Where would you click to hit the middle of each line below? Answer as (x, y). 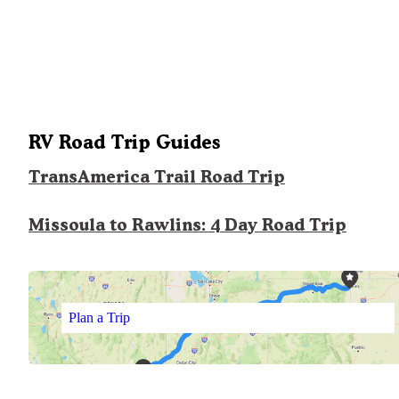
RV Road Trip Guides (124, 142)
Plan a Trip (99, 317)
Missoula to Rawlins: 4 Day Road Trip (187, 225)
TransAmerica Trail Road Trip (157, 177)
